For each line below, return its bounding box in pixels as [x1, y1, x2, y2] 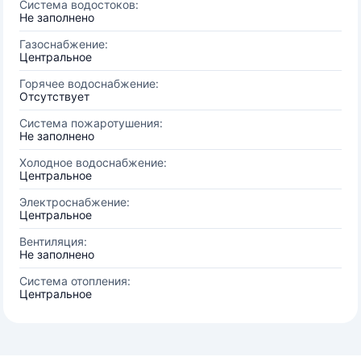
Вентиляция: [19, 234, 87, 248]
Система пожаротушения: [19, 116, 163, 130]
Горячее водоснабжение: [19, 77, 159, 90]
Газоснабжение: [19, 37, 108, 51]
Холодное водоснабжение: [19, 156, 167, 169]
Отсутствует [19, 89, 89, 103]
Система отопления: [19, 274, 131, 288]
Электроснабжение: [19, 195, 130, 209]
